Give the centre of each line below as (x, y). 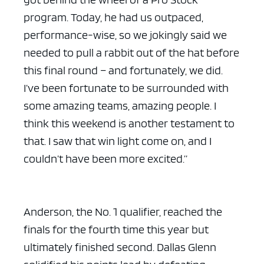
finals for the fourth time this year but (116, 230)
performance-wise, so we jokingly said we (125, 35)
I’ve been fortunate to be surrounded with (126, 88)
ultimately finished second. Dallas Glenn (120, 247)
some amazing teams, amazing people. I (120, 106)
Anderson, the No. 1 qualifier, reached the (123, 212)
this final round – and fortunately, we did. (123, 70)
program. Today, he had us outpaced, (113, 17)
